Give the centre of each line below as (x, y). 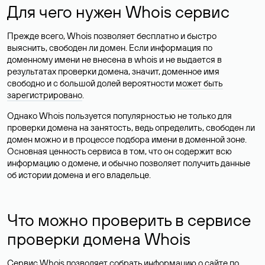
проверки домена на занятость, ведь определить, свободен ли (131, 127)
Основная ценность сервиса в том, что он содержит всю (119, 151)
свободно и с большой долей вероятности (91, 83)
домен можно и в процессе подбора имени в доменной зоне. (127, 139)
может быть (199, 83)
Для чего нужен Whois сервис (118, 12)
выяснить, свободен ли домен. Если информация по (110, 48)
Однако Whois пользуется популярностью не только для (119, 116)
